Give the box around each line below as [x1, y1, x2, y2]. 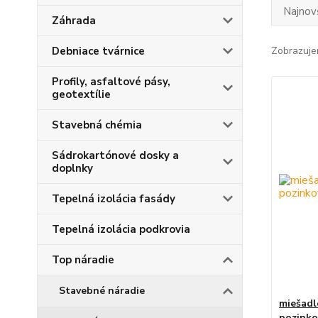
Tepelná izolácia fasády [52, 192, 175, 206]
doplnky [52, 161, 93, 175]
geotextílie [52, 87, 111, 102]
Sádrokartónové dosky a [52, 148, 179, 163]
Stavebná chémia [52, 118, 142, 132]
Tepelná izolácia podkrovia [52, 222, 190, 236]
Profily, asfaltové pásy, [52, 75, 170, 89]
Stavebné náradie [59, 284, 145, 297]
